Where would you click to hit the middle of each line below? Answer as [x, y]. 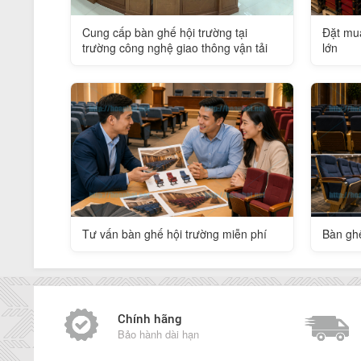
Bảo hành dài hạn [158, 334]
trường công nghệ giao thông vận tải [175, 48]
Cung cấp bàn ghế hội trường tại [165, 33]
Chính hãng [150, 318]
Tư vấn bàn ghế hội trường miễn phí [174, 233]
